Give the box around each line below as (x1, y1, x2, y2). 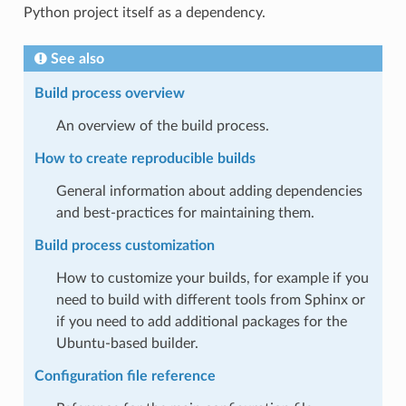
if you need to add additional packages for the (55, 314, 347, 329)
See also (50, 51, 104, 66)
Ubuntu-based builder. (55, 335, 198, 351)
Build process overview (34, 85, 185, 101)
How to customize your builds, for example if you (55, 270, 369, 285)
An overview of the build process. (55, 118, 269, 133)
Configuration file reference (34, 368, 216, 383)
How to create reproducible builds (34, 150, 256, 166)
